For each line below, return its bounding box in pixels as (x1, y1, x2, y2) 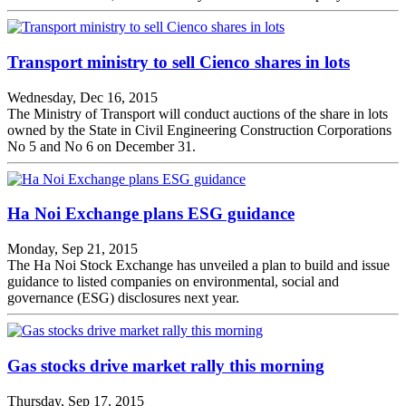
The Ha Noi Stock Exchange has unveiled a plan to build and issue (7, 257, 390, 274)
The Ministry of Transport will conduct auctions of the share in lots (7, 105, 388, 121)
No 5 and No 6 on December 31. (7, 138, 196, 154)
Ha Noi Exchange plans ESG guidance (7, 204, 295, 224)
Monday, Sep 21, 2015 (7, 241, 138, 257)
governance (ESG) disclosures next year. (7, 290, 239, 306)
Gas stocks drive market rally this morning (7, 355, 324, 375)
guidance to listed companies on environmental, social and (7, 274, 339, 290)
